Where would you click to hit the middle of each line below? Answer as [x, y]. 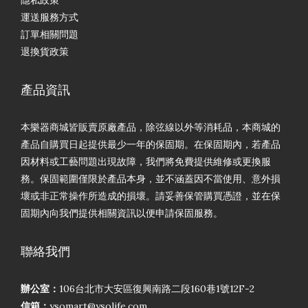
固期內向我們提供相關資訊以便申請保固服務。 [122, 213]
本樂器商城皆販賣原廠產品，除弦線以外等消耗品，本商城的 [151, 128]
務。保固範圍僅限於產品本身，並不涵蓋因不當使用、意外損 [151, 179]
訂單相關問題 [49, 35]
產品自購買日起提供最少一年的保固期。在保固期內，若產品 [151, 145]
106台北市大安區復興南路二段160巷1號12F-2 [157, 289]
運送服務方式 [49, 18]
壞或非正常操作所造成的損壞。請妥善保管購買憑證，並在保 [151, 196]
